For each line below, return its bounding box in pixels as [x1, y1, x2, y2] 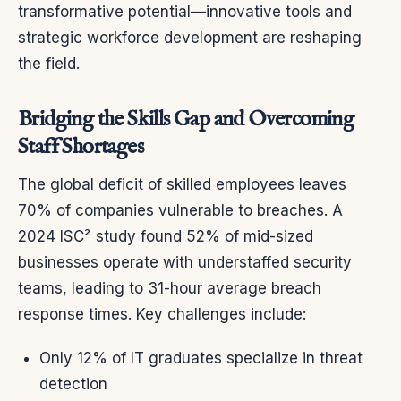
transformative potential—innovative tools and [18, 3, 352, 21]
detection [39, 375, 107, 394]
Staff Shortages [18, 133, 143, 162]
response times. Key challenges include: [18, 305, 306, 324]
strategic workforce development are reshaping [18, 29, 362, 47]
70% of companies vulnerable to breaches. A [18, 201, 343, 220]
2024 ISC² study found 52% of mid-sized [18, 227, 313, 246]
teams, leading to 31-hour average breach [18, 279, 321, 298]
